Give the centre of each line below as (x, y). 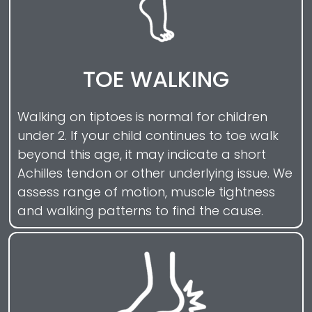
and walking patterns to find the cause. (140, 210)
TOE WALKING (156, 79)
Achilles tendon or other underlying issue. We (155, 173)
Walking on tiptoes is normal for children (142, 116)
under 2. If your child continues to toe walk (148, 135)
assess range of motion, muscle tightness (146, 192)
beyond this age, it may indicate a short (142, 154)
